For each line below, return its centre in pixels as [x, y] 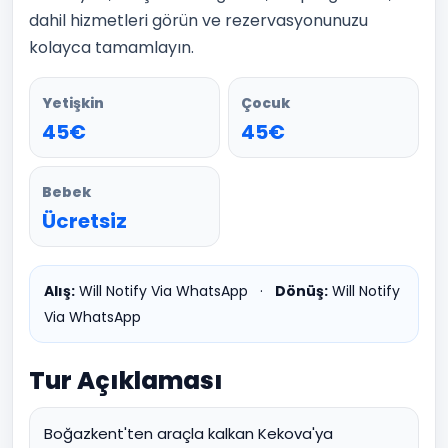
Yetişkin [73, 103]
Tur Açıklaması [126, 380]
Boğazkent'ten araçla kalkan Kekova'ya [188, 433]
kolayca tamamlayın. [111, 47]
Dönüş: [301, 291]
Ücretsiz [84, 221]
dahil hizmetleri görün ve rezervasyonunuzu [198, 20]
